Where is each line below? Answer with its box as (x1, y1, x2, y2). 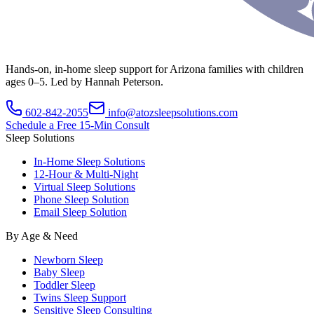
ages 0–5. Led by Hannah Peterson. (6, 76, 163, 88)
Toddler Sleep (34, 279, 95, 292)
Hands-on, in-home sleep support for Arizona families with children (6, 63, 303, 76)
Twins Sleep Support (34, 292, 126, 304)
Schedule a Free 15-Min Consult (6, 119, 149, 132)
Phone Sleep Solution (34, 193, 129, 206)
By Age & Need (6, 230, 78, 243)
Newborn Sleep (34, 254, 103, 266)
